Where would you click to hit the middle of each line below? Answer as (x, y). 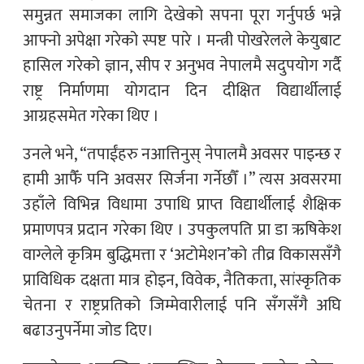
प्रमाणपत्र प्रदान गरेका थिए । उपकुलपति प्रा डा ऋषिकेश (182, 230)
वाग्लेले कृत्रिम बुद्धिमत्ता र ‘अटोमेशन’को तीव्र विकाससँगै (182, 255)
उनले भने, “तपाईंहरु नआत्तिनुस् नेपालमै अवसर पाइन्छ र (182, 154)
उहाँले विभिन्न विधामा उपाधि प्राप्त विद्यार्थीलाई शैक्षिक (182, 204)
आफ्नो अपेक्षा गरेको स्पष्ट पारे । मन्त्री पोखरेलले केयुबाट (182, 40)
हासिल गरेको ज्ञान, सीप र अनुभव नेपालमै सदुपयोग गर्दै (182, 65)
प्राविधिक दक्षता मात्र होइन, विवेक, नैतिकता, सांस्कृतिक (182, 280)
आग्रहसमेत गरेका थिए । (91, 116)
